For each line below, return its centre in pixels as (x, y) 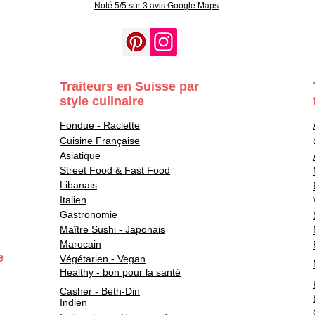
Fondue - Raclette (100, 125)
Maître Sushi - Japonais (112, 229)
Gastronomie (89, 214)
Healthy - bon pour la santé (120, 272)
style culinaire (102, 101)
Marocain (81, 244)
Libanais (78, 185)
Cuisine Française (100, 141)
